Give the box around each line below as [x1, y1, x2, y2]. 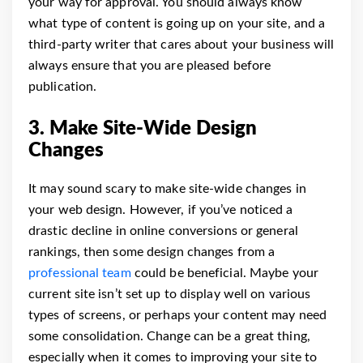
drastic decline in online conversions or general [28, 224, 298, 237]
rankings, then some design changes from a [28, 245, 275, 258]
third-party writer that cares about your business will [28, 37, 335, 51]
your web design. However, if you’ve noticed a [28, 203, 293, 216]
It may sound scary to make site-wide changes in [28, 181, 306, 195]
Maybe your [249, 266, 318, 280]
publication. [28, 79, 97, 93]
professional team [28, 266, 131, 280]
